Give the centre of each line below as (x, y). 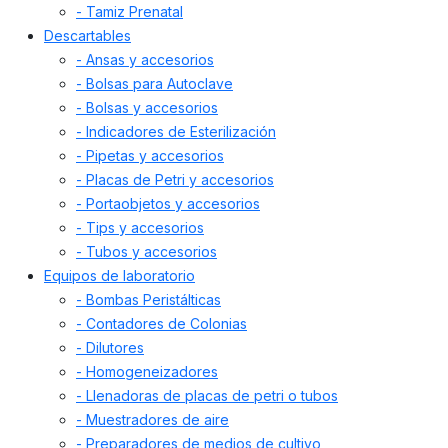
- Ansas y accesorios (145, 60)
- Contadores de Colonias (161, 324)
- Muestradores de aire (152, 420)
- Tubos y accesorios (146, 252)
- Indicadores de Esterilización (176, 132)
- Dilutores (110, 348)
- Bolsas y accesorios (147, 108)
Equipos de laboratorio (119, 276)
